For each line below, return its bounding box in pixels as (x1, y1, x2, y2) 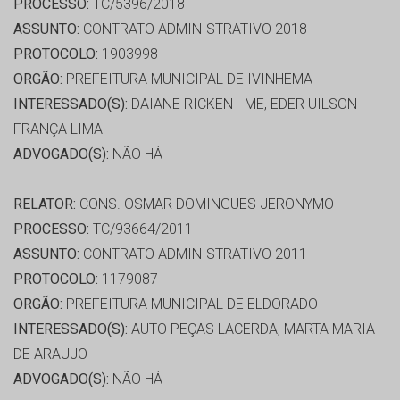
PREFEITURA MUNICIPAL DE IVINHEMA (62, 71, 312, 88)
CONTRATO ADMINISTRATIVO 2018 (79, 21, 307, 38)
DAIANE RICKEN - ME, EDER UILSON (128, 96, 357, 113)
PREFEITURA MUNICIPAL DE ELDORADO (62, 296, 318, 313)
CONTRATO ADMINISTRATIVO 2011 (79, 246, 307, 263)
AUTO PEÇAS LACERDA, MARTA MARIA (128, 321, 375, 338)
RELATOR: (13, 196, 76, 213)
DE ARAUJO (13, 346, 87, 363)
